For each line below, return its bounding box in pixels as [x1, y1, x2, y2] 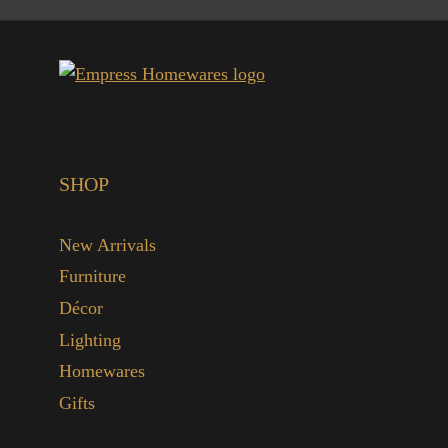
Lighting [59, 329, 121, 350]
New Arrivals [59, 234, 156, 255]
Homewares [59, 361, 145, 382]
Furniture [59, 266, 126, 287]
